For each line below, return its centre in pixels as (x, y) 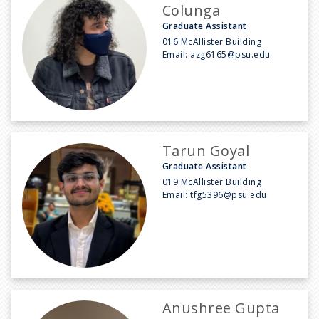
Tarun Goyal (206, 150)
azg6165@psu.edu (230, 54)
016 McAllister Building (212, 41)
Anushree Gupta (221, 308)
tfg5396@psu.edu (229, 194)
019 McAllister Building (212, 182)
